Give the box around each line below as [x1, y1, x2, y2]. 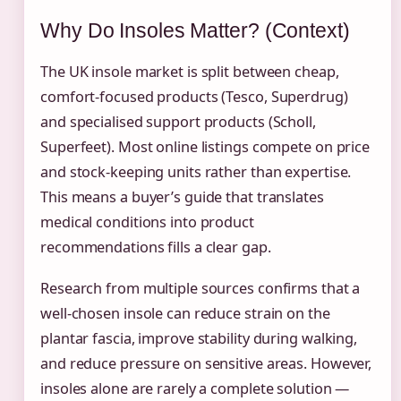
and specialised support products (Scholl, [40, 112, 316, 132]
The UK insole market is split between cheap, [40, 62, 339, 82]
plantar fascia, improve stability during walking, [40, 328, 358, 348]
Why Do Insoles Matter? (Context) [40, 19, 350, 43]
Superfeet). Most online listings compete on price [40, 137, 371, 158]
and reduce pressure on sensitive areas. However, [40, 353, 372, 373]
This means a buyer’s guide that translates [40, 187, 324, 208]
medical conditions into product [40, 212, 254, 233]
